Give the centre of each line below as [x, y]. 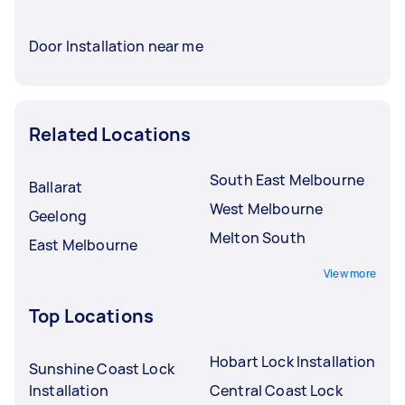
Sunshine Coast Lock [102, 368]
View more [349, 273]
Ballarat [56, 187]
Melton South [258, 237]
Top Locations [91, 316]
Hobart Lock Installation [293, 361]
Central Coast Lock [276, 390]
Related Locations [110, 134]
